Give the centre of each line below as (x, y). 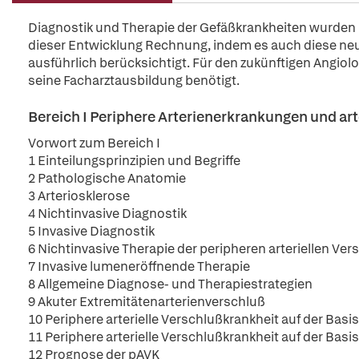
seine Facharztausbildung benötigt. (134, 81)
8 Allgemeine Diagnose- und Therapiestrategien (170, 284)
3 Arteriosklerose (79, 196)
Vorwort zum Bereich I (94, 143)
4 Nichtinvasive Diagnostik (107, 214)
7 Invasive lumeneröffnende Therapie (139, 266)
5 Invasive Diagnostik (91, 231)
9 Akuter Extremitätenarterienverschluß (147, 302)
